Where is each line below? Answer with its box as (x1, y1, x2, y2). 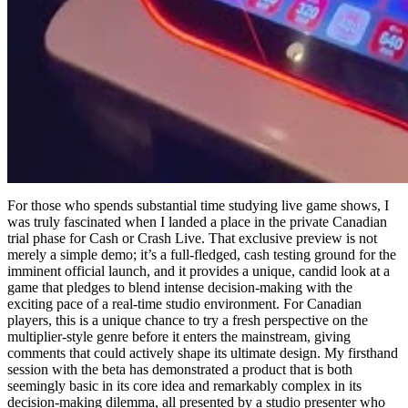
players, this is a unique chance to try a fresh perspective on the (7, 311, 368, 328)
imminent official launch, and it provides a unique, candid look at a (7, 262, 390, 279)
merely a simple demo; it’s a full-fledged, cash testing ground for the (7, 246, 396, 262)
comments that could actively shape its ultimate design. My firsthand (7, 344, 398, 361)
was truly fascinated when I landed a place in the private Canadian (7, 213, 387, 229)
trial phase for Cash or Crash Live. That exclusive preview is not (7, 229, 377, 246)
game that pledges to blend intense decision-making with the (7, 279, 352, 295)
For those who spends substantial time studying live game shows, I (7, 197, 389, 213)
